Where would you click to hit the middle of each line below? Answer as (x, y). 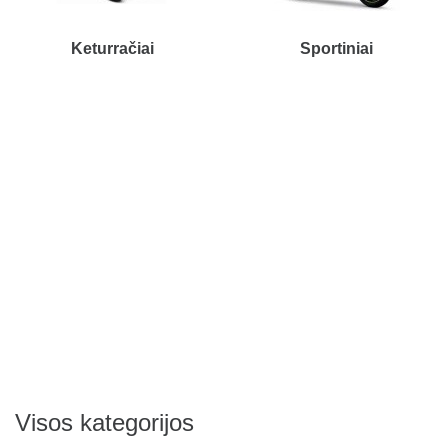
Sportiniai (336, 48)
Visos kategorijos (104, 422)
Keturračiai (112, 48)
